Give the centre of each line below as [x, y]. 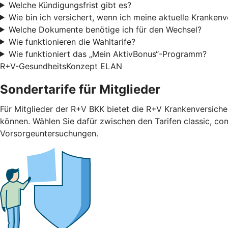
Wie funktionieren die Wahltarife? [72, 41]
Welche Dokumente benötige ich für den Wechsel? [105, 29]
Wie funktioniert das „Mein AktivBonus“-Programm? [107, 54]
